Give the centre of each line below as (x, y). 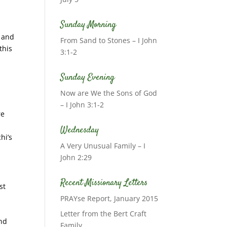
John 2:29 (76, 157)
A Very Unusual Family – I (103, 146)
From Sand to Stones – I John (109, 40)
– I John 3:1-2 (82, 105)
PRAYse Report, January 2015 (109, 198)
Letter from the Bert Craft (104, 214)
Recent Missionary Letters (104, 183)
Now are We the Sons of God (109, 93)
